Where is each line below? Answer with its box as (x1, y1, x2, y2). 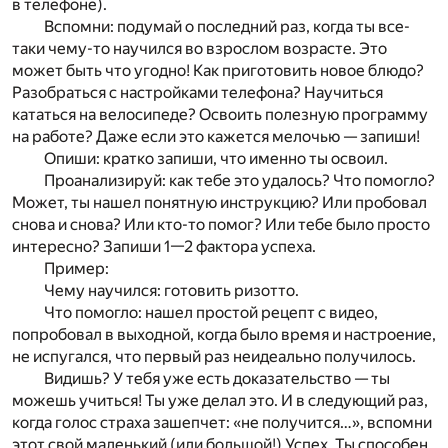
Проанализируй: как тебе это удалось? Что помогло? (44, 171, 435, 191)
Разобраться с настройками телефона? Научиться (12, 83, 383, 103)
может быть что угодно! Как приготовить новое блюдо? (12, 61, 424, 81)
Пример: (44, 259, 109, 279)
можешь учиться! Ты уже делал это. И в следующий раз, (12, 391, 428, 411)
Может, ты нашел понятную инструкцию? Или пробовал (12, 193, 427, 213)
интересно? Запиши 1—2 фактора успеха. (12, 237, 316, 257)
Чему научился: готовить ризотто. (44, 281, 299, 301)
